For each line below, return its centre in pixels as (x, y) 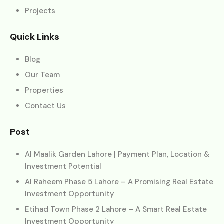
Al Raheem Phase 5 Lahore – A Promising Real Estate (119, 182)
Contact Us (45, 106)
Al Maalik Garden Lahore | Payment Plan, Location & (117, 154)
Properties (44, 90)
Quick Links (35, 37)
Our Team (42, 75)
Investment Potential (63, 166)
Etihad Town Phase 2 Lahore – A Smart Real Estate (116, 209)
